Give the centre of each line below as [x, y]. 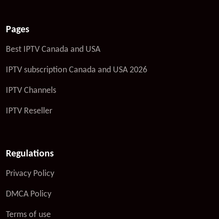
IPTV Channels [31, 90]
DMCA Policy [29, 194]
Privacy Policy [30, 174]
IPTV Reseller [29, 111]
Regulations [30, 154]
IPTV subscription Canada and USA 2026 [77, 70]
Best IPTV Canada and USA [53, 49]
